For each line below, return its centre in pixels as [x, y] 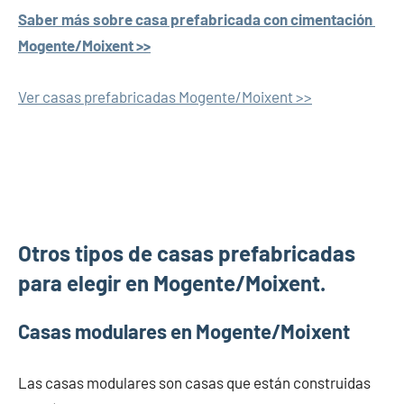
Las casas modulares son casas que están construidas [194, 382]
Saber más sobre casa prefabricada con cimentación [197, 18]
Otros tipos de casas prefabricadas [187, 252]
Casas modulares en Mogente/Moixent [184, 331]
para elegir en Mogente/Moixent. [172, 282]
